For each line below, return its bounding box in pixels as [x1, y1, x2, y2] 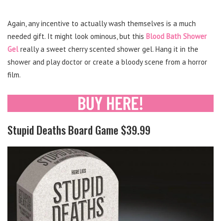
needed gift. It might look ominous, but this [7, 32, 146, 41]
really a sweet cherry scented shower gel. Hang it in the [18, 44, 198, 54]
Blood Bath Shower [146, 32, 207, 41]
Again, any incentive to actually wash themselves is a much [7, 19, 196, 29]
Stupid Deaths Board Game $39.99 [7, 121, 150, 138]
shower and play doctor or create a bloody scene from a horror [7, 57, 207, 67]
